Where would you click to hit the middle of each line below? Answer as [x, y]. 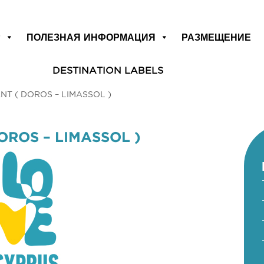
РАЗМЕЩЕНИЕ [217, 37]
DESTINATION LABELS [108, 70]
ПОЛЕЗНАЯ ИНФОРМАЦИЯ [91, 37]
